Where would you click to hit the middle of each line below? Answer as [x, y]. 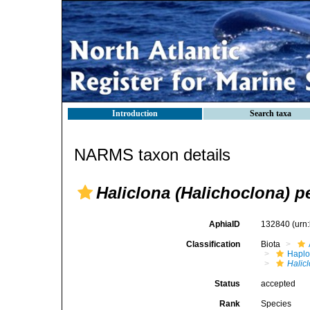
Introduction [135, 113]
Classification [213, 244]
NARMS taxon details [152, 155]
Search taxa [271, 113]
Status [228, 284]
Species [276, 304]
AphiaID [225, 224]
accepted [279, 284]
